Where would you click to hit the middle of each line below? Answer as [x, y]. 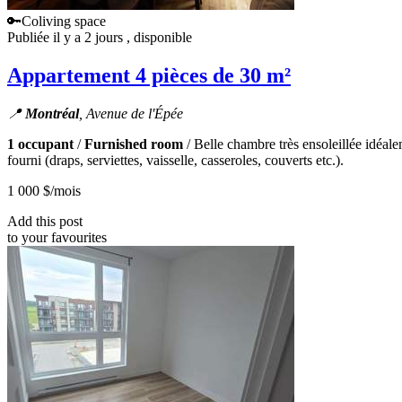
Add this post [45, 221]
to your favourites [57, 237]
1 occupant [40, 144]
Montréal [52, 113]
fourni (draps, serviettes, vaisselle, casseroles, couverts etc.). [175, 160]
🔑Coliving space [57, 22]
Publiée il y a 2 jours [67, 38]
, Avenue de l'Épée [131, 113]
